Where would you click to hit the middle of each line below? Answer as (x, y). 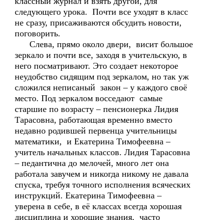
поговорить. (38, 33)
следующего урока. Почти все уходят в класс (101, 12)
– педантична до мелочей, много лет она (93, 163)
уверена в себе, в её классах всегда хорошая (98, 206)
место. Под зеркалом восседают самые (89, 98)
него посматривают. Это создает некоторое (96, 66)
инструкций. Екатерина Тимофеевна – (89, 195)
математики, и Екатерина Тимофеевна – (93, 141)
